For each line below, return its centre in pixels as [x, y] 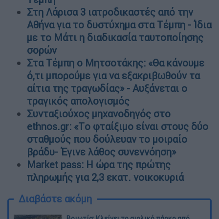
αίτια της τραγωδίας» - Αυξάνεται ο [107, 88]
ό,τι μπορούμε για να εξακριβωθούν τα [113, 75]
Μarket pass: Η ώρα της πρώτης [99, 164]
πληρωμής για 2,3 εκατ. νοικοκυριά [105, 177]
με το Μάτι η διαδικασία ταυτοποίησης [115, 37]
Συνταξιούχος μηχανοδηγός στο [99, 113]
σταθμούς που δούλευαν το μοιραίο [107, 139]
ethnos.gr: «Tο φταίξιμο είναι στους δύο [118, 126]
